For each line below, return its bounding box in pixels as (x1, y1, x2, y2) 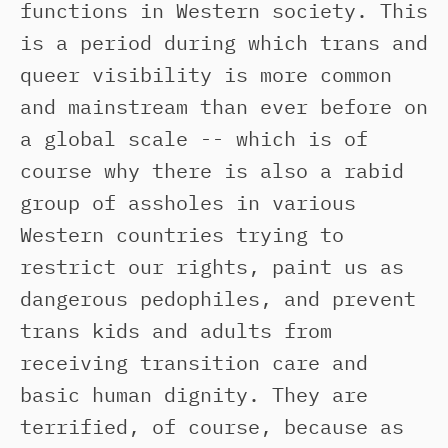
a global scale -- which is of (20, 125, 368, 152)
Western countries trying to (20, 221, 344, 248)
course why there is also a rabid (20, 157, 404, 184)
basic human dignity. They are (20, 381, 368, 408)
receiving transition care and (20, 349, 368, 376)
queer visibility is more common (20, 61, 392, 88)
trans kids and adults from (20, 317, 332, 344)
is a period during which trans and (20, 29, 428, 56)
